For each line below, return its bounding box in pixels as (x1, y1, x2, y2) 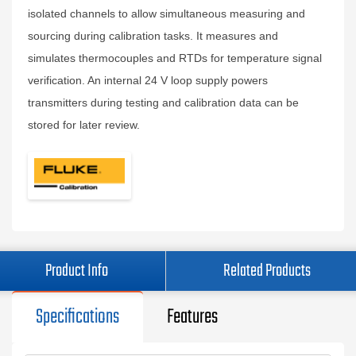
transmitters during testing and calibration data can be (28, 96, 299, 109)
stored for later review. (28, 118, 140, 131)
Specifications (36, 301, 119, 333)
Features (167, 301, 218, 333)
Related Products (223, 257, 311, 284)
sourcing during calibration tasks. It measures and (28, 29, 278, 42)
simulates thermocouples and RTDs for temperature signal (28, 52, 322, 64)
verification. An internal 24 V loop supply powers (28, 74, 268, 87)
